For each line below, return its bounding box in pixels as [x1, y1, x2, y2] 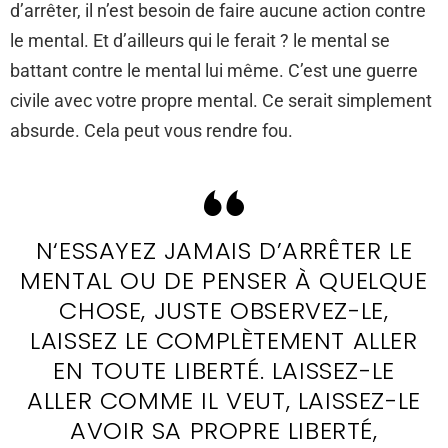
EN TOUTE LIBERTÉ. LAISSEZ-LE [53, 353, 395, 387]
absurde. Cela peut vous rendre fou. [10, 119, 293, 141]
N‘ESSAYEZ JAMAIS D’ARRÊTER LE [35, 233, 413, 267]
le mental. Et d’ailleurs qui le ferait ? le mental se [10, 29, 390, 51]
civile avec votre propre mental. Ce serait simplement [10, 89, 432, 111]
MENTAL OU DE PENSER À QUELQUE [20, 263, 428, 297]
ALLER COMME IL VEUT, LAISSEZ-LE [27, 383, 421, 417]
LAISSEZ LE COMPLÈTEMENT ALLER [30, 323, 418, 357]
